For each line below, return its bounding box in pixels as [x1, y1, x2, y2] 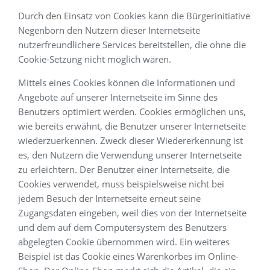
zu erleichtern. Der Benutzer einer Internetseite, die [18, 163, 230, 175]
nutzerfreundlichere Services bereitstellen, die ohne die [18, 39, 246, 51]
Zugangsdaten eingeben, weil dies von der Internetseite [18, 207, 246, 219]
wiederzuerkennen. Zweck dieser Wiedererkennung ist [18, 134, 243, 146]
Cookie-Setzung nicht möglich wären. [18, 53, 171, 65]
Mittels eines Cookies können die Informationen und [18, 77, 235, 89]
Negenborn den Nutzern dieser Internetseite [18, 24, 200, 36]
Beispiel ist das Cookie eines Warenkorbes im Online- [18, 250, 239, 262]
